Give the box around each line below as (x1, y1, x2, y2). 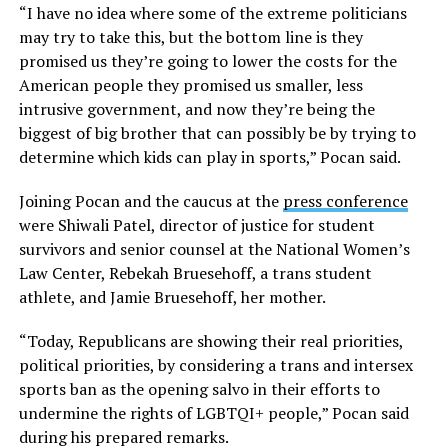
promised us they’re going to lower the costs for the (18, 49, 397, 72)
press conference (282, 189, 408, 212)
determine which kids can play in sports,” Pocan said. (18, 145, 401, 168)
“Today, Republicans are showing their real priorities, (18, 329, 403, 352)
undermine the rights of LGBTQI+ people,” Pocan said (18, 401, 409, 424)
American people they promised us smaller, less (18, 73, 363, 96)
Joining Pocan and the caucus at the (18, 189, 283, 212)
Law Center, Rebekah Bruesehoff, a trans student (18, 261, 372, 284)
